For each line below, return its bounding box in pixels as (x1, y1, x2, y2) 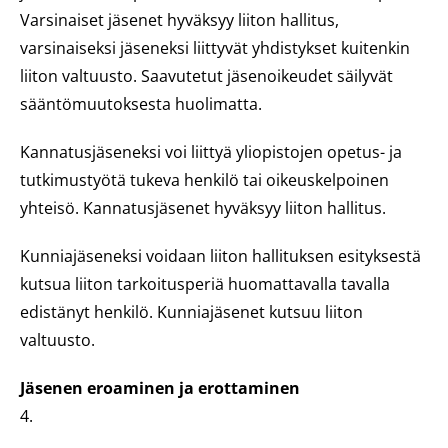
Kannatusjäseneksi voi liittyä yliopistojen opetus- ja (20, 141, 402, 163)
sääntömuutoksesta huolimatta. (20, 93, 262, 115)
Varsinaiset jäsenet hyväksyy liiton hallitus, (20, 9, 339, 31)
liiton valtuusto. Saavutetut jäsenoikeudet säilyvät (20, 65, 393, 87)
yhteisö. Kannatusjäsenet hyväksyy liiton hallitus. (20, 197, 386, 219)
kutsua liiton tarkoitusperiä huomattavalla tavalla (20, 273, 390, 295)
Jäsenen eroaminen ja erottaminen (20, 377, 300, 399)
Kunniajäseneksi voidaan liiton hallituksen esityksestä (20, 245, 421, 267)
